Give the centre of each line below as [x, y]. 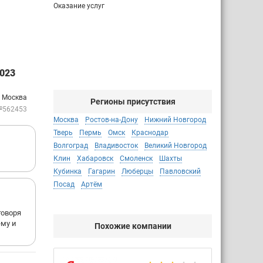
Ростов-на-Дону [112, 120]
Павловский [180, 171]
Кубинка [68, 171]
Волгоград [71, 146]
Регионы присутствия [133, 102]
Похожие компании [133, 226]
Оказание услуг [79, 6]
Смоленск [136, 159]
